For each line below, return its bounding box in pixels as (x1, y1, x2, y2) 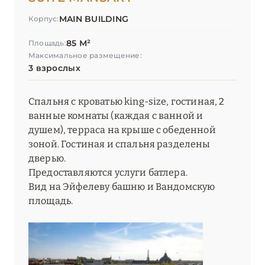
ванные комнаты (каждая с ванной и (28, 110, 203, 122)
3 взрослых (28, 63, 80, 74)
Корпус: (28, 14, 59, 24)
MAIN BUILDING (59, 14, 129, 25)
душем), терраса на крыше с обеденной (28, 124, 216, 136)
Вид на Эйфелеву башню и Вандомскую (28, 181, 215, 193)
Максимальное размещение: (28, 51, 142, 60)
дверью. (28, 153, 66, 164)
